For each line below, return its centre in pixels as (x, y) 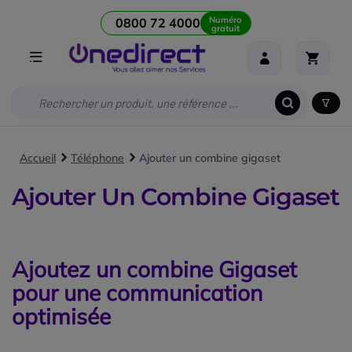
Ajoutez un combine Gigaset (154, 269)
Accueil (38, 158)
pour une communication (137, 293)
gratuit (225, 29)
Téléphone (97, 158)
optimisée (61, 317)
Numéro (225, 20)
